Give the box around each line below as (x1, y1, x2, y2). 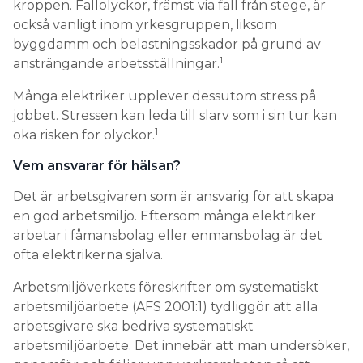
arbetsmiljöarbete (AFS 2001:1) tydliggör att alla (13, 299, 318, 314)
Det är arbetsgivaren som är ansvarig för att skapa (13, 189, 334, 204)
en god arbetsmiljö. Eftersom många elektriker (13, 208, 316, 224)
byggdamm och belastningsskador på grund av (13, 36, 321, 52)
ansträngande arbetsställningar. (13, 56, 220, 71)
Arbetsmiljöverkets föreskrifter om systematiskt (13, 280, 319, 295)
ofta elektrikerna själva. (13, 247, 163, 263)
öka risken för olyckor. (13, 127, 155, 143)
